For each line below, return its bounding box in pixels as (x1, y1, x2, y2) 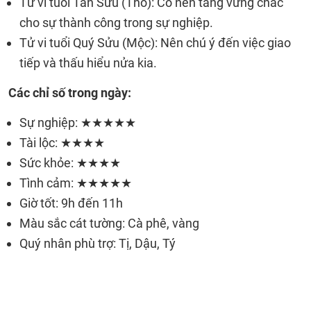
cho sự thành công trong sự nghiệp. (19, 15, 213, 30)
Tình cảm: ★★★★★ (19, 176, 132, 190)
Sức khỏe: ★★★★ (19, 155, 121, 170)
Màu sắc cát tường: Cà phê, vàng (19, 216, 199, 230)
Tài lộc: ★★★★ (19, 135, 105, 150)
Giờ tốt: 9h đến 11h (19, 196, 123, 210)
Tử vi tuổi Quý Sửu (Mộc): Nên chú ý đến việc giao (19, 35, 291, 50)
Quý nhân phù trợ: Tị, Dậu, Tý (19, 236, 176, 251)
